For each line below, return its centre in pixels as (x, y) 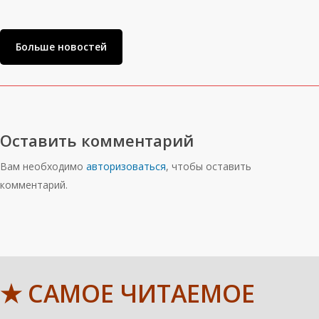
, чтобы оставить (209, 166)
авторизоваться (126, 166)
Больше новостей (62, 47)
